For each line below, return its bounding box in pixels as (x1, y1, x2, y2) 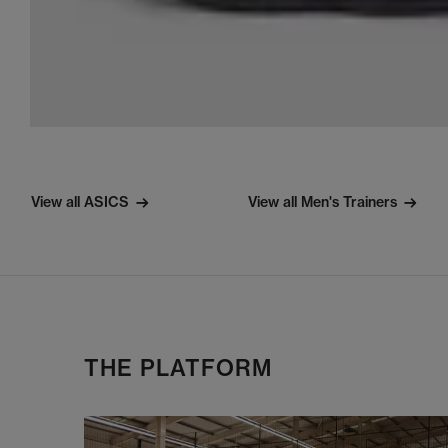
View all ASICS (31, 193, 129, 212)
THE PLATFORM (84, 354, 273, 383)
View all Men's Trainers (248, 193, 397, 212)
